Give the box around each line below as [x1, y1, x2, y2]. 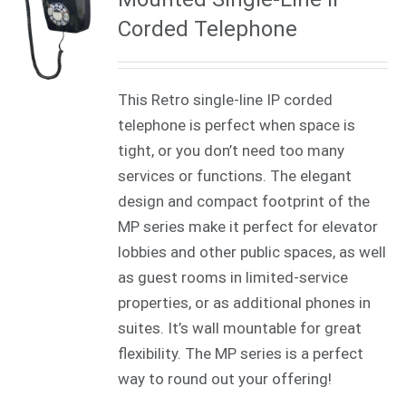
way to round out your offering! [118, 369, 333, 388]
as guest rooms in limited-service [118, 267, 349, 286]
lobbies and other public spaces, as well [118, 242, 387, 261]
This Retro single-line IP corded [118, 90, 333, 109]
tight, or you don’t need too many [118, 140, 345, 159]
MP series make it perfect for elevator [118, 217, 379, 236]
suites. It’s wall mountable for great [118, 318, 362, 337]
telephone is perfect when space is [118, 115, 356, 134]
